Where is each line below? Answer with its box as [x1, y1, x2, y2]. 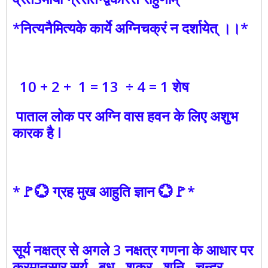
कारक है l [13, 123, 62, 143]
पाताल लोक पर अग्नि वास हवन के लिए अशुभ [13, 106, 238, 126]
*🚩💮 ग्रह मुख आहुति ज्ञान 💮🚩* [13, 181, 195, 202]
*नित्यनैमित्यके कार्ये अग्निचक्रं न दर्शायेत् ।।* [13, 18, 248, 38]
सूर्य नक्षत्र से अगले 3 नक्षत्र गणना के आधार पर [13, 240, 253, 260]
